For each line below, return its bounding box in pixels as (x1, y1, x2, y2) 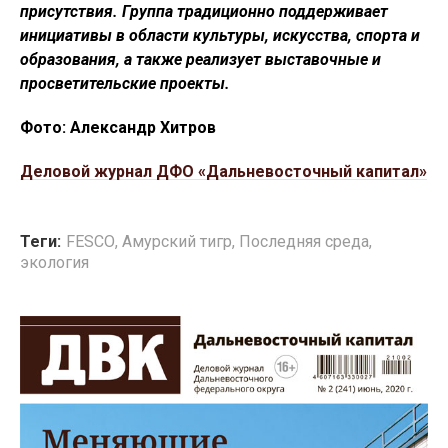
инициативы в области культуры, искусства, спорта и (20, 26, 420, 46)
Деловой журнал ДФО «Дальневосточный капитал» (20, 162, 427, 182)
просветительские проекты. (20, 74, 230, 94)
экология (20, 253, 89, 273)
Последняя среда (239, 232, 369, 252)
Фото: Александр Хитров (20, 118, 216, 138)
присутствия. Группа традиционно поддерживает (20, 2, 388, 22)
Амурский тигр (122, 232, 232, 252)
